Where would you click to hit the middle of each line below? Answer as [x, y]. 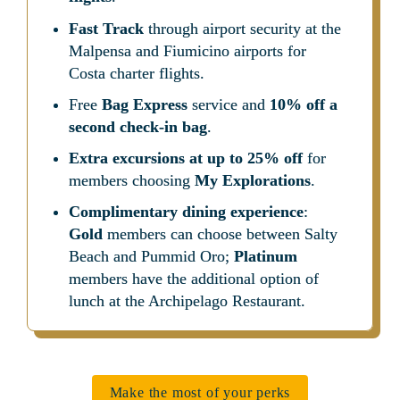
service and [228, 104]
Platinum [265, 256]
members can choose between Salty [220, 233]
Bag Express [144, 104]
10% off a [303, 104]
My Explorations [252, 180]
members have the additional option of [193, 278]
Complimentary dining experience [186, 211]
